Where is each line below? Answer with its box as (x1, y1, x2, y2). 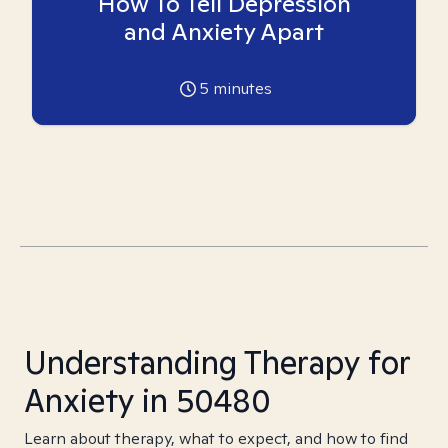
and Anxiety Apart (124, 16, 324, 47)
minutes (209, 78, 272, 99)
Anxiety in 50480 (24, 379, 271, 421)
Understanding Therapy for (24, 341, 410, 383)
